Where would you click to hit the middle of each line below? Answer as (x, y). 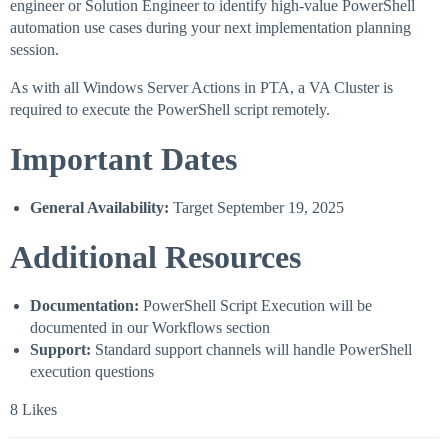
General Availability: (99, 208)
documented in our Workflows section (150, 328)
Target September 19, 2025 (256, 208)
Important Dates (123, 159)
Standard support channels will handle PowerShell (251, 350)
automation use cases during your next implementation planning (210, 28)
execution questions (92, 372)
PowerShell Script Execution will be (255, 306)
